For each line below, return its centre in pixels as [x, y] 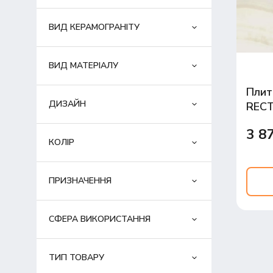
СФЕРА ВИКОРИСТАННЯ [99, 219]
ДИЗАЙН [67, 104]
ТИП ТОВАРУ [76, 258]
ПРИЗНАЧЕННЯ [80, 181]
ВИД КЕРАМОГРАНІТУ [94, 27]
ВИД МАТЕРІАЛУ [83, 66]
